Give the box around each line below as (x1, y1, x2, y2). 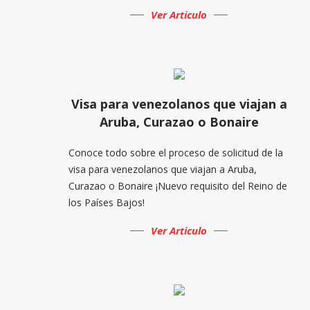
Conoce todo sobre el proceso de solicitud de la (68, 145, 283, 159)
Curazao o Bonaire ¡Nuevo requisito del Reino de (68, 179, 287, 192)
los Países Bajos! (68, 195, 145, 209)
